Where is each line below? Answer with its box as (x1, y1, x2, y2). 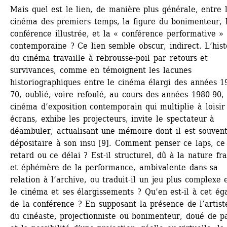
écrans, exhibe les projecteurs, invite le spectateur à (10, 114, 215, 124)
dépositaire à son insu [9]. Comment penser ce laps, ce (10, 138, 225, 148)
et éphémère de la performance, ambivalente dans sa (10, 163, 218, 173)
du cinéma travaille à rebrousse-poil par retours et (10, 53, 208, 63)
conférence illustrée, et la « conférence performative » (10, 29, 224, 39)
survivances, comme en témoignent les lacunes (10, 65, 192, 75)
